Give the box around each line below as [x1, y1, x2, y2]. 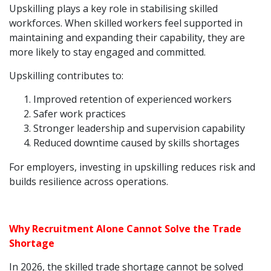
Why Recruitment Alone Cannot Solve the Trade [9, 222, 241, 235]
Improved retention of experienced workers [33, 93, 232, 106]
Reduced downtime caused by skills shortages [33, 136, 240, 149]
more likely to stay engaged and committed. [9, 45, 206, 59]
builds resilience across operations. [9, 175, 168, 188]
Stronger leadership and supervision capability [33, 122, 245, 135]
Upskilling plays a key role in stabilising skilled [9, 2, 218, 15]
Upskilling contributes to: [9, 69, 123, 82]
